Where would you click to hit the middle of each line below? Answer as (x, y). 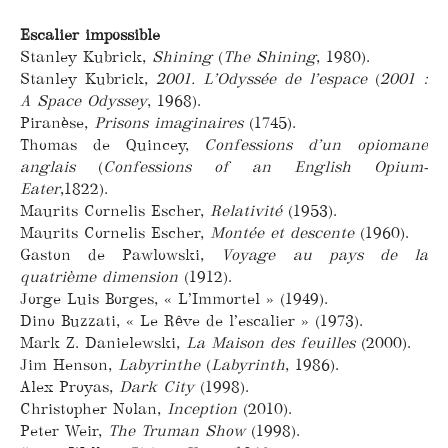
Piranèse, (57, 122)
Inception (202, 408)
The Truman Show (176, 430)
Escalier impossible (90, 34)
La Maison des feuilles (270, 342)
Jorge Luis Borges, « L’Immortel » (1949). (174, 298)
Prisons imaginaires (168, 122)
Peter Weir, (64, 430)
